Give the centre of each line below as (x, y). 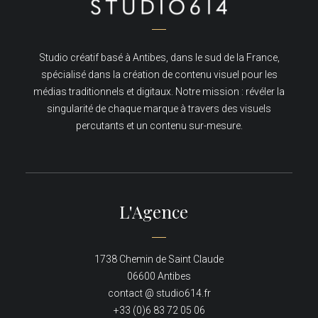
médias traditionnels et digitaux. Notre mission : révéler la (159, 92)
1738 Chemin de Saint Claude (159, 259)
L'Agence (154, 212)
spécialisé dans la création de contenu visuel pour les (159, 75)
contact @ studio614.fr (159, 293)
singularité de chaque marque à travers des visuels (159, 109)
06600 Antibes (159, 276)
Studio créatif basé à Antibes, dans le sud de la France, (159, 57)
